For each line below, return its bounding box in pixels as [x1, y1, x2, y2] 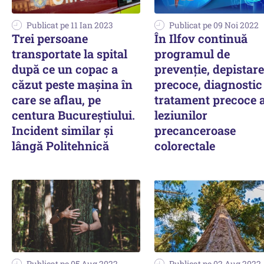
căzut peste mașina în [12, 77, 133, 93]
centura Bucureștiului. [12, 107, 135, 123]
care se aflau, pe [12, 92, 101, 108]
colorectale [154, 138, 215, 154]
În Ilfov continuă [154, 31, 247, 47]
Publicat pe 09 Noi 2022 [169, 19, 259, 31]
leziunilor [154, 107, 207, 123]
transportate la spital [12, 46, 127, 62]
